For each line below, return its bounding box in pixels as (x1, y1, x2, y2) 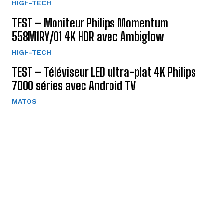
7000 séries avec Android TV (12, 78, 136, 93)
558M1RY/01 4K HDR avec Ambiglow (12, 29, 164, 44)
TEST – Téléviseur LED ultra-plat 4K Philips (12, 64, 196, 79)
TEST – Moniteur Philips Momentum (12, 15, 168, 30)
